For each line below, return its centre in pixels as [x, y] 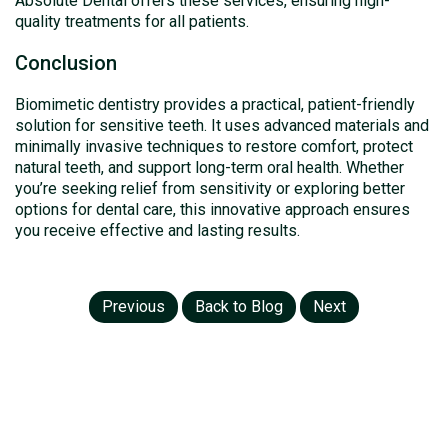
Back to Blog [239, 306]
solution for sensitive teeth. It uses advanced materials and [222, 125]
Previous [133, 306]
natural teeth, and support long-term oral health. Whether [209, 167]
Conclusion [66, 63]
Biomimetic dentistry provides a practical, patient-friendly [215, 104]
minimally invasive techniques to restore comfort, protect [214, 146]
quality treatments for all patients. [132, 21]
